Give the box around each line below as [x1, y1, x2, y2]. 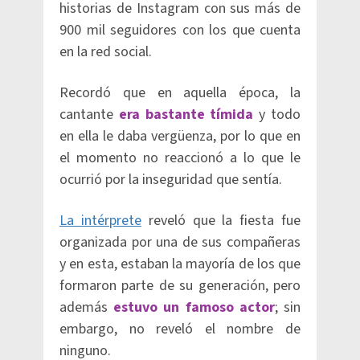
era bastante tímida [118, 104, 254, 125]
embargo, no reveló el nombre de [59, 319, 301, 339]
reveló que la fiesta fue [141, 211, 301, 231]
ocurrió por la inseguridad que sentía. [59, 170, 282, 190]
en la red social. [59, 42, 152, 62]
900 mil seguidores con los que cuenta [59, 20, 301, 40]
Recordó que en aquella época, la [59, 83, 301, 103]
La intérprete [59, 211, 141, 231]
